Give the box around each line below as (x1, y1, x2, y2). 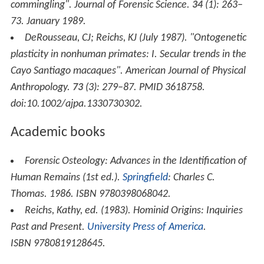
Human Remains (10, 171, 80, 183)
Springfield (122, 171, 168, 183)
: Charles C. (167, 171, 215, 183)
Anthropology (10, 82, 67, 94)
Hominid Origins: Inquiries (133, 204, 243, 216)
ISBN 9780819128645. (10, 237, 105, 249)
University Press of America (87, 221, 203, 233)
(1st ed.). (80, 171, 123, 183)
